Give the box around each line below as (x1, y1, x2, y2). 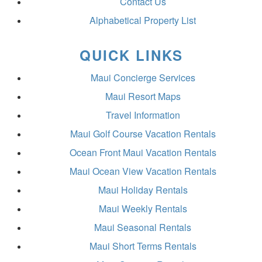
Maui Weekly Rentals (98, 201, 187, 215)
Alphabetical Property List (89, 13, 196, 27)
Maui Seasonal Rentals (94, 220, 191, 234)
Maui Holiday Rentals (98, 182, 188, 196)
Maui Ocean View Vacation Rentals (69, 164, 216, 178)
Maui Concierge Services (90, 70, 195, 84)
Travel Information (105, 108, 180, 122)
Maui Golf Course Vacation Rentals (70, 126, 216, 140)
